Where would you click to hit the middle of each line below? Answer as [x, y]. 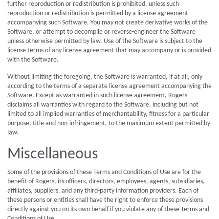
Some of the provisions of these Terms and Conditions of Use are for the [104, 172]
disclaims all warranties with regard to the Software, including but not [103, 105]
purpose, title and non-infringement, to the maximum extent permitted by [109, 123]
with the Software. [33, 60]
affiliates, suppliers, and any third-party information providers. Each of [103, 191]
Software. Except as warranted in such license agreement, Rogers [97, 96]
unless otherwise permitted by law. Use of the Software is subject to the [105, 41]
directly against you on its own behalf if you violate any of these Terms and [108, 209]
